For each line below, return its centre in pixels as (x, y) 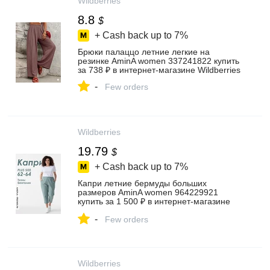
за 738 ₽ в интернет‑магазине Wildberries (159, 70)
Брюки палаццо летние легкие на (144, 52)
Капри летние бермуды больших (142, 183)
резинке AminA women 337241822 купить (159, 61)
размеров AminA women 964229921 (148, 192)
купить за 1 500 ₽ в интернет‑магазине (154, 201)
